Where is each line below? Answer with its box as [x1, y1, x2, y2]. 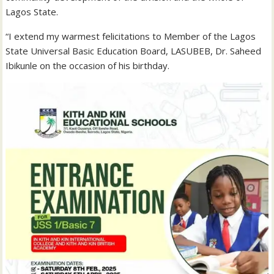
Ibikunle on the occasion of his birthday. [6, 59, 170, 72]
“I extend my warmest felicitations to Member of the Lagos [6, 30, 256, 43]
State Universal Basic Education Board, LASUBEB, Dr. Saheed [6, 45, 262, 57]
